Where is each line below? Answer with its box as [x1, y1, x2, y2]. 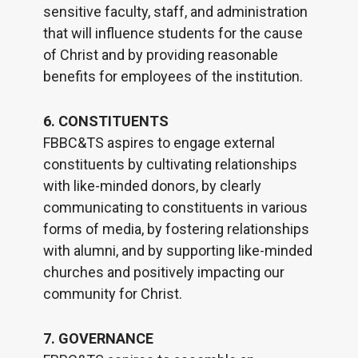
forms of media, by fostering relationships [42, 221, 309, 238]
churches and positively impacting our [42, 264, 284, 281]
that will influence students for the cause [42, 25, 303, 42]
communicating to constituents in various [42, 199, 308, 217]
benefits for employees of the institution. [42, 68, 303, 86]
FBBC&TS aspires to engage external [42, 134, 275, 152]
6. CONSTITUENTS [42, 113, 169, 130]
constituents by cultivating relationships [42, 156, 297, 173]
